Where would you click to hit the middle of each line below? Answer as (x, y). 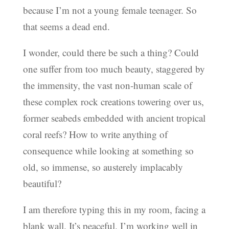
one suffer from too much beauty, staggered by (114, 69)
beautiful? (42, 184)
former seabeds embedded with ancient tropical (114, 118)
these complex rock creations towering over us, (113, 102)
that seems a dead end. (66, 27)
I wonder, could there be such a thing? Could (111, 53)
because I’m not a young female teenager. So (110, 10)
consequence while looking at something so (108, 151)
